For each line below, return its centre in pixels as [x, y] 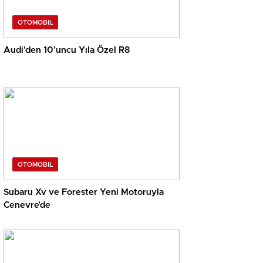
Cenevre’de [27, 205]
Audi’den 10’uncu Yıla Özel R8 [67, 50]
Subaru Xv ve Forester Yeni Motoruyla [84, 193]
